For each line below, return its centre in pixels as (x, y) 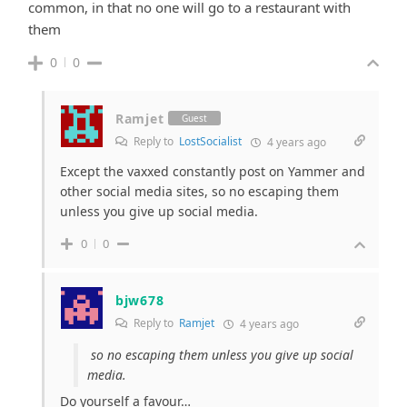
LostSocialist (210, 141)
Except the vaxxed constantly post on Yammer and (213, 171)
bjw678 (140, 300)
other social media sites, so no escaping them (199, 191)
